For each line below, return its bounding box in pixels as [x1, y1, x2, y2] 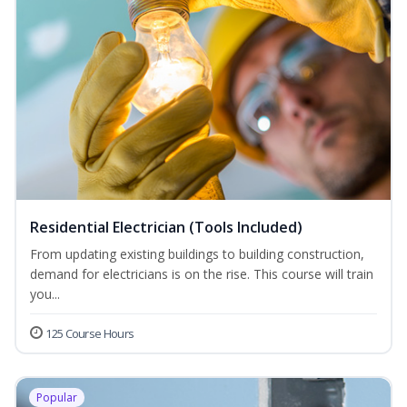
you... [30, 285, 60, 303]
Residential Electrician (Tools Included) [30, 217, 303, 238]
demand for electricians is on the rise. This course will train [30, 265, 373, 283]
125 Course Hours [45, 325, 134, 342]
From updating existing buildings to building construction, [30, 245, 364, 263]
